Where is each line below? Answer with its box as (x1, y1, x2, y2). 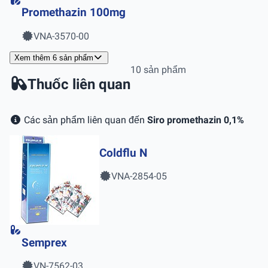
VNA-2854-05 (111, 170, 167, 182)
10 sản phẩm (130, 64, 186, 76)
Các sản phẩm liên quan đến (22, 114, 147, 126)
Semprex (22, 236, 67, 249)
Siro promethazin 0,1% (147, 114, 244, 126)
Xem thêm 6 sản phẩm (14, 53, 93, 63)
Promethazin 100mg (22, 6, 126, 20)
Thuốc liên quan (28, 75, 130, 93)
